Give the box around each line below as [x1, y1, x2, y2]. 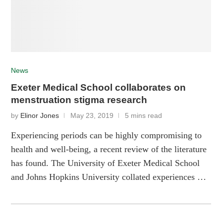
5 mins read [125, 112, 163, 120]
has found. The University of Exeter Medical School [11, 158, 200, 168]
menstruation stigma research [11, 95, 148, 106]
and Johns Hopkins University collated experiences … [11, 172, 207, 182]
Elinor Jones [20, 112, 59, 120]
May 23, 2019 [70, 112, 114, 120]
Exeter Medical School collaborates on [11, 82, 186, 93]
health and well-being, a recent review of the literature [11, 144, 207, 155]
